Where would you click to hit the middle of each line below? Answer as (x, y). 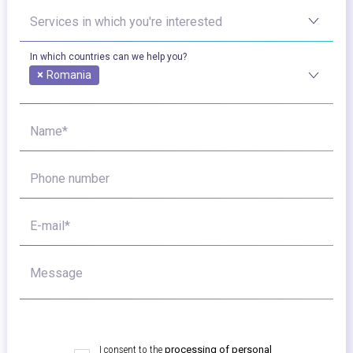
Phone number (70, 178)
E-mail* (50, 225)
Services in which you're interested (126, 21)
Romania (69, 74)
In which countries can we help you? (108, 56)
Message (56, 273)
